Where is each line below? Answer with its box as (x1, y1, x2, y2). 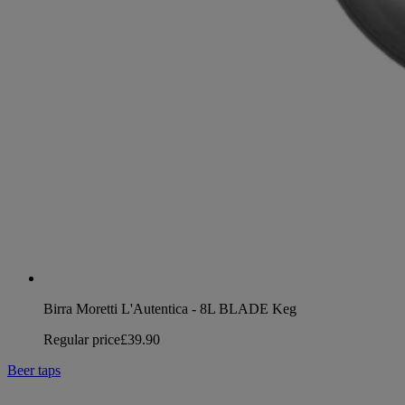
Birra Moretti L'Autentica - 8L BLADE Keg (43, 300, 297, 316)
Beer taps (7, 362, 61, 378)
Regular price (43, 331, 120, 347)
